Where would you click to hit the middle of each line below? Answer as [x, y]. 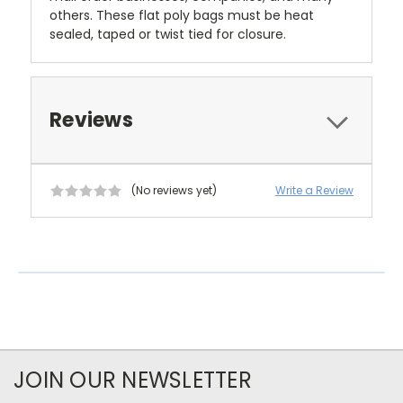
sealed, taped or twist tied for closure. [168, 35]
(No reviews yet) [174, 191]
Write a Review [314, 191]
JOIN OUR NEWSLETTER [133, 381]
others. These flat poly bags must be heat [182, 16]
